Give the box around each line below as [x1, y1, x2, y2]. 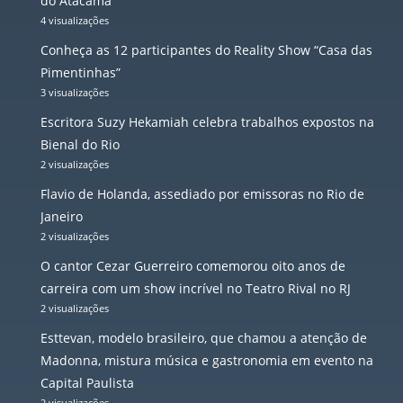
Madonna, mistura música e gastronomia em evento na [40, 352, 373, 370]
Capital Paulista [40, 374, 134, 392]
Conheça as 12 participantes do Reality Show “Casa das [40, 41, 372, 59]
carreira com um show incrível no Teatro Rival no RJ [40, 280, 351, 298]
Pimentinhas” [40, 64, 121, 82]
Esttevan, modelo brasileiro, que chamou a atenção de [40, 329, 367, 347]
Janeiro [40, 208, 83, 226]
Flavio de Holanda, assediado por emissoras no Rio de [40, 185, 364, 203]
